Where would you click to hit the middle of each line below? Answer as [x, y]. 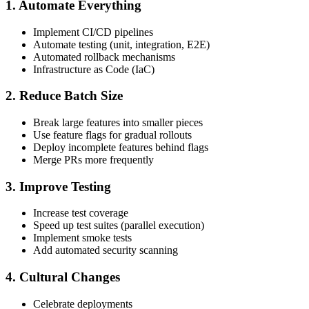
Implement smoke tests [82, 238]
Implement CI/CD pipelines [93, 32]
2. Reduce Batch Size [64, 96]
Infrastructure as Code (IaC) [94, 69]
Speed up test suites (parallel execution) [119, 226]
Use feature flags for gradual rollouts [112, 135]
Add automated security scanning [106, 250]
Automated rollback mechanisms [104, 57]
